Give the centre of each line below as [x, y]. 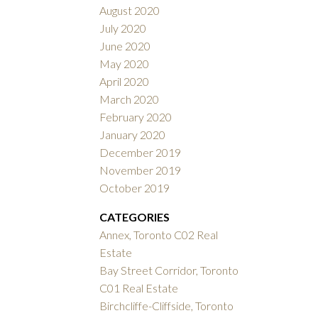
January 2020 [133, 135]
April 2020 [125, 82]
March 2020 [130, 99]
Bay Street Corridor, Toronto [169, 270]
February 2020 [136, 117]
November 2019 [141, 170]
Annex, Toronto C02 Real [159, 235]
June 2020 [125, 46]
